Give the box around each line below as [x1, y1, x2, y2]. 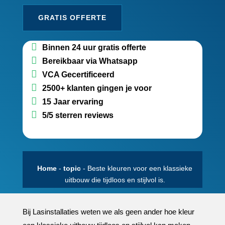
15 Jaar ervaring [42, 97, 103, 106]
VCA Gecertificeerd [42, 70, 115, 79]
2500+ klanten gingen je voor [42, 84, 152, 92]
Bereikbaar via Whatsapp [42, 57, 138, 65]
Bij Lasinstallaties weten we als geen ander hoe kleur [22, 207, 194, 216]
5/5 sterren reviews [42, 111, 114, 120]
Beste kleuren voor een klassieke [87, 164, 193, 172]
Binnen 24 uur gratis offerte [42, 43, 146, 52]
